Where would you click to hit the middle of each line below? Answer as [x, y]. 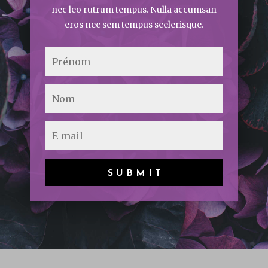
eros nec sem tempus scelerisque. [134, 25]
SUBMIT [135, 173]
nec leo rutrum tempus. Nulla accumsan [134, 10]
